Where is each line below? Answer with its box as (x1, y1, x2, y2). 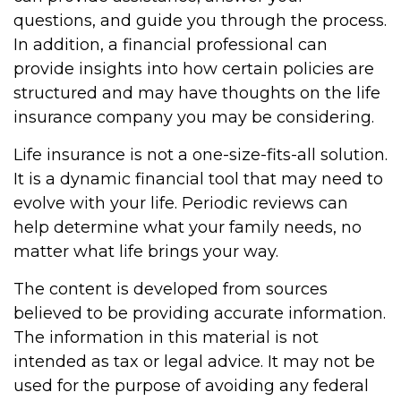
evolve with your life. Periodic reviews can (13, 193, 348, 213)
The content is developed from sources (13, 279, 328, 299)
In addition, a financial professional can (13, 35, 328, 55)
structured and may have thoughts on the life (13, 83, 380, 103)
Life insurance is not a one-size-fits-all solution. (13, 145, 388, 165)
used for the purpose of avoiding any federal (13, 376, 369, 396)
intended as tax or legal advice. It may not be (13, 352, 375, 371)
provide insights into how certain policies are (13, 59, 374, 79)
